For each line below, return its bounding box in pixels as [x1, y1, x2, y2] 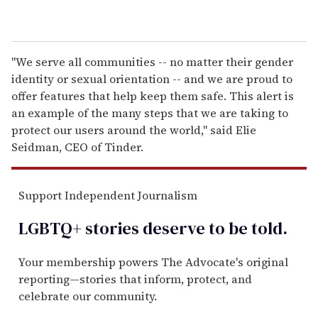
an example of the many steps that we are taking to [11, 104, 288, 121]
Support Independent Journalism [18, 187, 197, 203]
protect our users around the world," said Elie [11, 121, 256, 138]
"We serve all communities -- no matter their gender [11, 53, 293, 70]
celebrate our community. [18, 287, 157, 304]
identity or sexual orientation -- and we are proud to [11, 70, 292, 87]
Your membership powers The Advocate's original [18, 253, 288, 270]
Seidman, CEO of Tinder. [11, 138, 143, 155]
